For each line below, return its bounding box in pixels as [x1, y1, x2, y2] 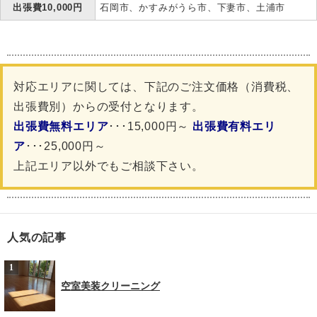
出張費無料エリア [13, 120, 109, 133]
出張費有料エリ [192, 120, 276, 133]
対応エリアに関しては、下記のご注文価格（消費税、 [13, 81, 299, 93]
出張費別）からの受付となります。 [13, 100, 204, 113]
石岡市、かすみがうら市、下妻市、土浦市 [100, 2, 286, 13]
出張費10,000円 [13, 2, 83, 13]
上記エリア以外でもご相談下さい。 [13, 160, 204, 173]
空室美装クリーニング [61, 279, 160, 292]
